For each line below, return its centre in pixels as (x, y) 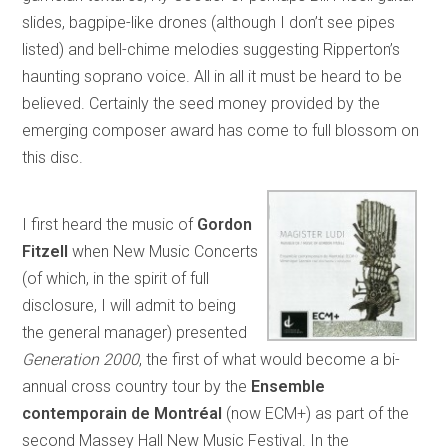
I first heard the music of (110, 224)
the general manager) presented (135, 332)
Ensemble (288, 386)
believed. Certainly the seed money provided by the (201, 103)
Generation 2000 (81, 359)
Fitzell (47, 251)
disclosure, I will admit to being (129, 305)
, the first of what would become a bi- (270, 359)
